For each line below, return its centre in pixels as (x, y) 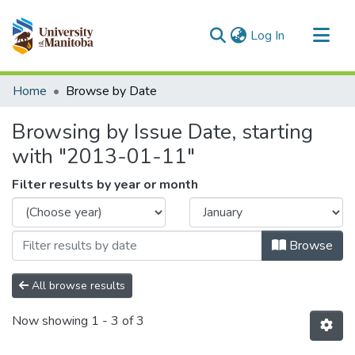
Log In (267, 36)
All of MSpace (52, 109)
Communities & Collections (86, 84)
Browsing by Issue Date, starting (162, 132)
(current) (307, 35)
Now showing (52, 321)
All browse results (77, 286)
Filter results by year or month (105, 185)
